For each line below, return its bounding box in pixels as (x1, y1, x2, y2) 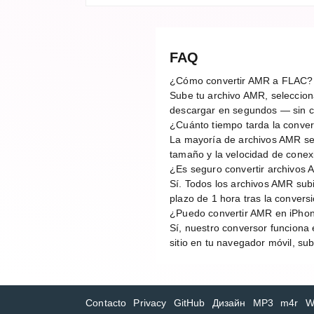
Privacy (133, 297, 167, 309)
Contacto (86, 297, 127, 309)
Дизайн (212, 297, 246, 309)
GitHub (173, 297, 205, 309)
